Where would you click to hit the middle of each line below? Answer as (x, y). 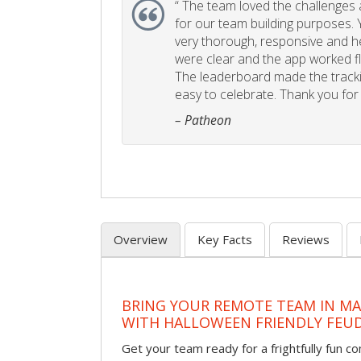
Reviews (306, 240)
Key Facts (225, 240)
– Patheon (203, 120)
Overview (141, 240)
